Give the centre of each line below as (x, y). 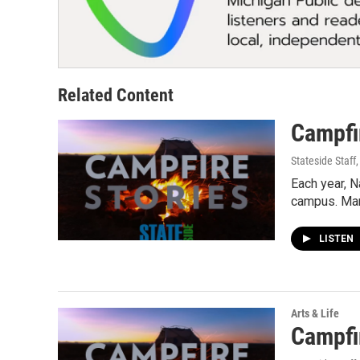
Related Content (116, 95)
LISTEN (337, 238)
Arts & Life (315, 313)
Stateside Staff (323, 160)
